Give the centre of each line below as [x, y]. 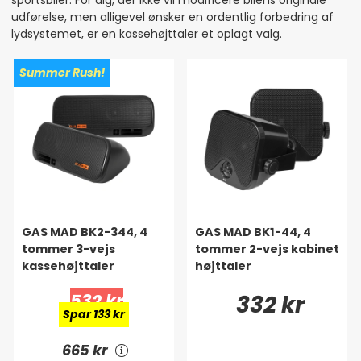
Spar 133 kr [94, 314]
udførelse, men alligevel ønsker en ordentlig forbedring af [172, 17]
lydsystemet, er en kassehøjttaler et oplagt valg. [147, 33]
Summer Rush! [62, 72]
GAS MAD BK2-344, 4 [85, 232]
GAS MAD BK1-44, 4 [253, 232]
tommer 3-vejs [68, 249]
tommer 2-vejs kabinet [267, 249]
